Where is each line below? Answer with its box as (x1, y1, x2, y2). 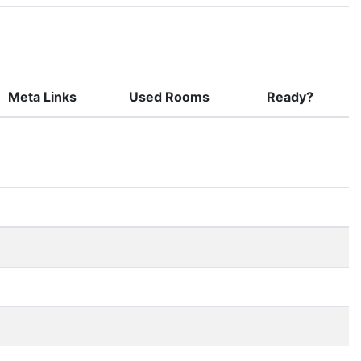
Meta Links (8, 88, 77, 105)
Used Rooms (129, 88, 210, 105)
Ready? (267, 88, 313, 105)
